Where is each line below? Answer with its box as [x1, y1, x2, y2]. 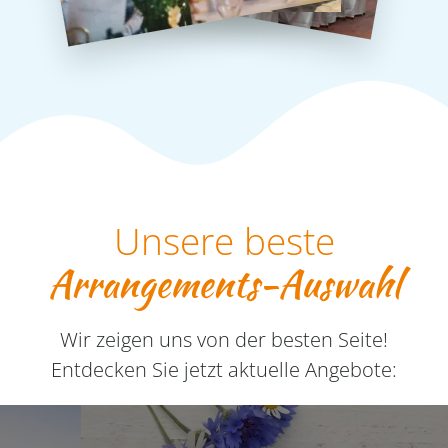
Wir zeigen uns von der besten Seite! [60, 325, 388, 353]
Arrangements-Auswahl [47, 256, 401, 310]
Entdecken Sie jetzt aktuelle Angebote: [51, 355, 397, 383]
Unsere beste [113, 215, 335, 266]
